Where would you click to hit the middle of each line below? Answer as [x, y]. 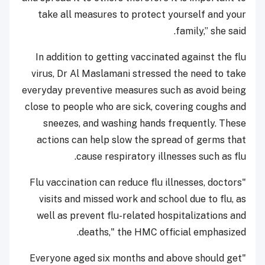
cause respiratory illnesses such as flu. [161, 156]
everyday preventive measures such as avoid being [134, 90]
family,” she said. [211, 31]
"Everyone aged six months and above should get [136, 258]
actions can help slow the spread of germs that [141, 140]
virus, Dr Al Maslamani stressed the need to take [139, 73]
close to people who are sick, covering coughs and [135, 106]
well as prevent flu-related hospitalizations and [141, 215]
